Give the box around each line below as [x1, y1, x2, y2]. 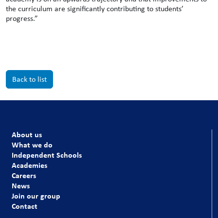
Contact [12, 200, 37, 211]
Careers [12, 170, 36, 181]
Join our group [12, 190, 60, 201]
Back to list [12, 74, 47, 84]
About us [12, 129, 42, 140]
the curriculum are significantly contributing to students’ [6, 3, 183, 14]
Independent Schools [12, 149, 82, 160]
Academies [12, 160, 47, 170]
